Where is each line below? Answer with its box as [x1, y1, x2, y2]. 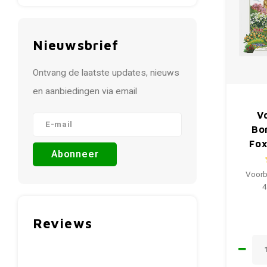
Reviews [33, 215, 92, 231]
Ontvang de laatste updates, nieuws [33, 66, 179, 80]
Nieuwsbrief [33, 37, 119, 53]
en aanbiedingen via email [33, 85, 137, 98]
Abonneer [51, 147, 99, 162]
